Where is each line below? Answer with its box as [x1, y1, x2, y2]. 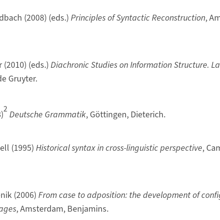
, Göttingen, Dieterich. [85, 108, 165, 121]
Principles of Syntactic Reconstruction [70, 11, 205, 24]
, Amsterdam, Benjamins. [16, 202, 109, 215]
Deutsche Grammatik [9, 108, 86, 121]
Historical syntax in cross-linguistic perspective [35, 141, 202, 154]
